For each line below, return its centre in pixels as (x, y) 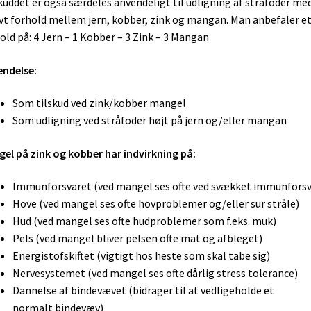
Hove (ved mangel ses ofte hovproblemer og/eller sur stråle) (155, 204)
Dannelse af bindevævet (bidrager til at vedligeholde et (143, 291)
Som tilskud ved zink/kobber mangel (99, 103)
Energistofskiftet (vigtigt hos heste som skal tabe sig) (141, 256)
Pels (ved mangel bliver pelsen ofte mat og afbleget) (137, 238)
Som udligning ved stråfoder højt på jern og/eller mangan (149, 120)
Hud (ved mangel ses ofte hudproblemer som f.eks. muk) (144, 221)
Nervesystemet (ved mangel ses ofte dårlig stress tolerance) (155, 273)
